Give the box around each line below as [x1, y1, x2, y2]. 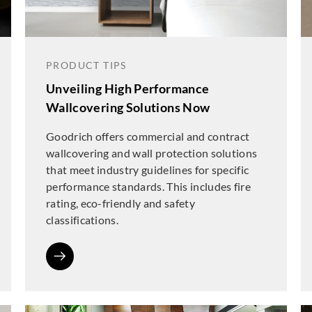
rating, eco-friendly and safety [45, 196, 195, 210]
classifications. [45, 213, 119, 226]
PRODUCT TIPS [45, 59, 127, 71]
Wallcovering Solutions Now [45, 100, 210, 115]
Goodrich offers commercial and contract [45, 130, 250, 143]
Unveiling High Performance [45, 81, 210, 96]
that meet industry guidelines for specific [45, 163, 249, 176]
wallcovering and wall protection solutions [45, 146, 258, 159]
